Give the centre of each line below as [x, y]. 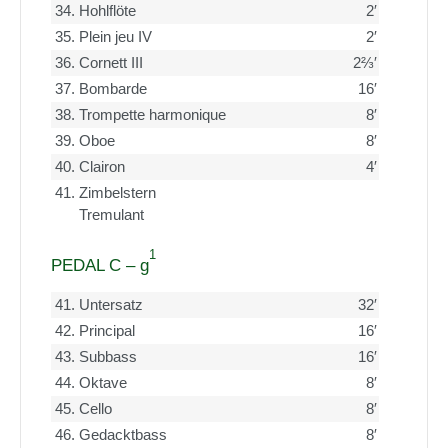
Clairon [102, 167]
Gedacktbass [123, 435]
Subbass [108, 357]
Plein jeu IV [115, 37]
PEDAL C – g [100, 266]
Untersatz [111, 305]
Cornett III [111, 63]
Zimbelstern [117, 193]
